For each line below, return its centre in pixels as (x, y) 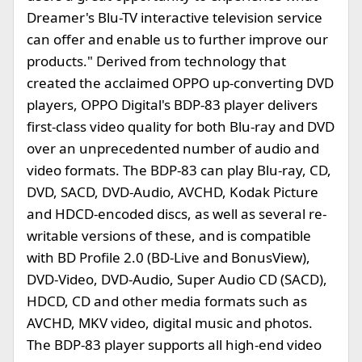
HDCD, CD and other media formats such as (167, 301)
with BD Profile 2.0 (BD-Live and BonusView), (168, 257)
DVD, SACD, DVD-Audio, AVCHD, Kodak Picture (173, 192)
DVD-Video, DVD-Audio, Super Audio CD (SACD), (177, 279)
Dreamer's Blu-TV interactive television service (175, 17)
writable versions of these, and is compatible (169, 236)
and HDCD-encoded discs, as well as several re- (177, 214)
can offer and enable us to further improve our (177, 39)
